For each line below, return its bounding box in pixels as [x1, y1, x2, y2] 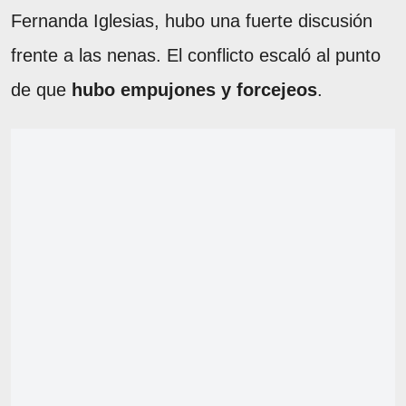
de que [11, 79, 72, 100]
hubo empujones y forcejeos [72, 79, 317, 100]
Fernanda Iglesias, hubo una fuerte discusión [11, 10, 372, 31]
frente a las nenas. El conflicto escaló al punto [11, 44, 381, 65]
